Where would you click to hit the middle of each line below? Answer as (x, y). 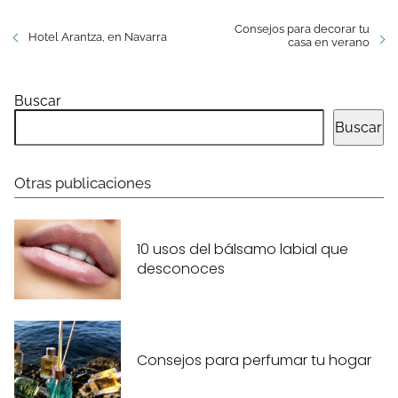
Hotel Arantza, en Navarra (98, 37)
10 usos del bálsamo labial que (243, 249)
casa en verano (329, 43)
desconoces (181, 268)
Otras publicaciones (83, 183)
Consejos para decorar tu (302, 29)
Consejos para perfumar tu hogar (254, 360)
